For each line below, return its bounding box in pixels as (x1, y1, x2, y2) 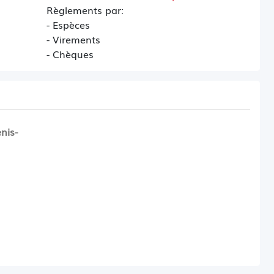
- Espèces (46, 17, 91, 32)
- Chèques (46, 46, 94, 61)
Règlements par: (46, 2, 124, 17)
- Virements (46, 32, 101, 46)
